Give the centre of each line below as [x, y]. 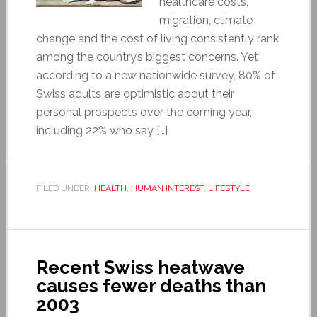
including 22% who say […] [102, 130]
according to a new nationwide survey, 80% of [155, 75]
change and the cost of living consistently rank [157, 38]
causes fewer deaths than [151, 286]
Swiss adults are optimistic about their [135, 93]
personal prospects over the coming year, [144, 112]
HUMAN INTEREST [167, 188]
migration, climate [206, 20]
